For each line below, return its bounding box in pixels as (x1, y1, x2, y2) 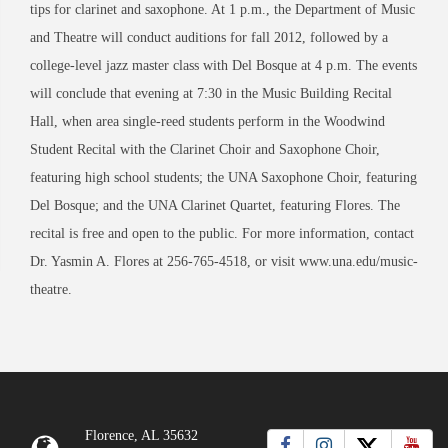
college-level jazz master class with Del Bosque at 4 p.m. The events (30, 57, 417, 73)
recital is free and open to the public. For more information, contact (30, 225, 414, 241)
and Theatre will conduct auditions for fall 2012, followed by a (30, 29, 388, 45)
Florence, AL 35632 (85, 428, 198, 444)
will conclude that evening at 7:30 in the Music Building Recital (30, 85, 392, 101)
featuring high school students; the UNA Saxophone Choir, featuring (30, 169, 417, 185)
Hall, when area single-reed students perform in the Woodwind (30, 113, 385, 129)
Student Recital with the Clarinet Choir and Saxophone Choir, (30, 141, 380, 157)
